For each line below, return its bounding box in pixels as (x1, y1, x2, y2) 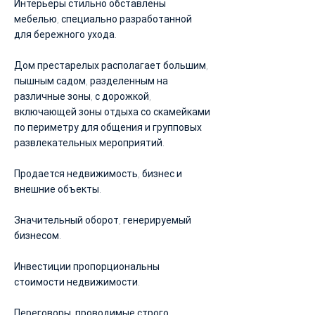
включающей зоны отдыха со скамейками (14, 106, 210, 117)
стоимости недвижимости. (14, 276, 140, 288)
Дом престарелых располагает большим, (14, 60, 208, 71)
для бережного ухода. (14, 29, 117, 40)
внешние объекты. (14, 184, 101, 195)
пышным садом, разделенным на (14, 75, 168, 86)
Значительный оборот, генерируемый (14, 214, 191, 226)
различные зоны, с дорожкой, (14, 91, 151, 102)
